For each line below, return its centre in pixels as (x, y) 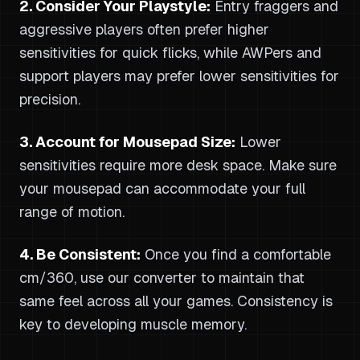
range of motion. (72, 212)
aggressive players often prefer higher (144, 29)
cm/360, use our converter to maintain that (162, 278)
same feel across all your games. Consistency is (176, 301)
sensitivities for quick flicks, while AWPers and (170, 53)
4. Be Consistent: (80, 254)
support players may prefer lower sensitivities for (179, 76)
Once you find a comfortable (236, 254)
